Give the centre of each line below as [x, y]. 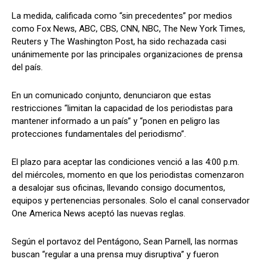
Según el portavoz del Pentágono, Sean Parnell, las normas [125, 242]
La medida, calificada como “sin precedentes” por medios [122, 16]
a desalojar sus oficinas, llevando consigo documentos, [118, 188]
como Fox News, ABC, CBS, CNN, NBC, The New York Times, [128, 29]
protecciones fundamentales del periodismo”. [99, 134]
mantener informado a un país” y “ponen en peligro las [116, 121]
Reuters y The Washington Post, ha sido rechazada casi [119, 42]
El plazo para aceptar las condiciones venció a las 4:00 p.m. [125, 162]
